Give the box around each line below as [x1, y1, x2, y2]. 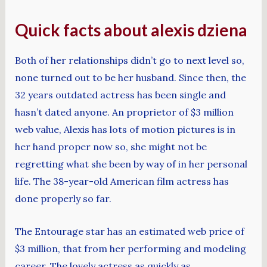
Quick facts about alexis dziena [14, 19, 247, 40]
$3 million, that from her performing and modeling [14, 242, 246, 254]
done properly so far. [14, 193, 111, 205]
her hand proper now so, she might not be [14, 141, 207, 153]
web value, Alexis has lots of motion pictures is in [14, 123, 235, 136]
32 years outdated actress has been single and [14, 89, 226, 101]
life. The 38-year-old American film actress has [14, 175, 229, 188]
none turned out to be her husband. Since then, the [14, 72, 246, 84]
